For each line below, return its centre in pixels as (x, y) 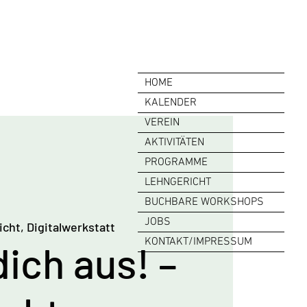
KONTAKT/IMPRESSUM (198, 242)
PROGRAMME (176, 162)
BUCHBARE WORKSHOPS (204, 202)
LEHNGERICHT (178, 182)
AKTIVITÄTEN (174, 143)
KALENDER (171, 103)
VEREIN (162, 123)
